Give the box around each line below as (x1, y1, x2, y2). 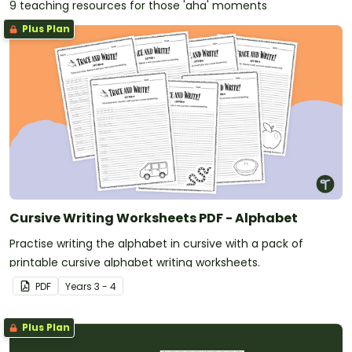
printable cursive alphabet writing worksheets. (9, 254, 260, 270)
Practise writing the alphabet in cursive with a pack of (9, 235, 303, 251)
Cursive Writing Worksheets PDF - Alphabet (9, 208, 298, 227)
